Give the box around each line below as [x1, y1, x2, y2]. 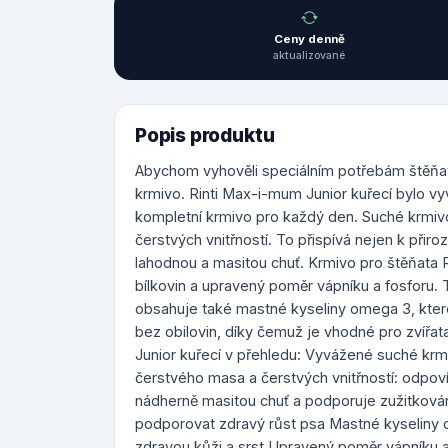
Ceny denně [273, 32, 345, 46]
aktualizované [273, 49, 346, 62]
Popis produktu [135, 124, 275, 147]
